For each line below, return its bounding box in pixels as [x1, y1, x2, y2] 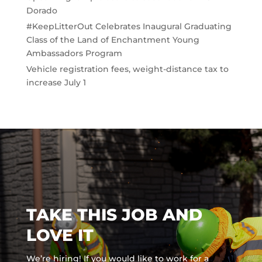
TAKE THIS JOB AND [26, 204, 202, 225]
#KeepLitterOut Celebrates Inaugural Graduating [26, 21, 232, 32]
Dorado [26, 5, 57, 16]
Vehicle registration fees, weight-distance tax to [26, 64, 229, 75]
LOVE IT [26, 225, 94, 245]
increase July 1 [26, 77, 86, 88]
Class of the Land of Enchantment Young [26, 35, 199, 46]
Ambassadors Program [26, 48, 122, 59]
